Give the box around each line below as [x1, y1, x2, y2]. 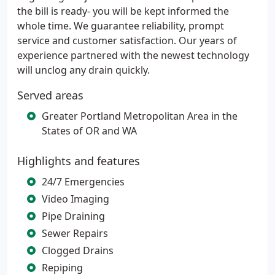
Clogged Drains [42, 244, 114, 257]
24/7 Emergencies [42, 175, 125, 188]
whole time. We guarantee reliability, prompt [17, 19, 224, 33]
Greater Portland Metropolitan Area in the [42, 109, 238, 123]
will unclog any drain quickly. [17, 63, 150, 77]
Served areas [17, 88, 83, 103]
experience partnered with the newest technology [17, 48, 249, 62]
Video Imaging [42, 192, 109, 206]
